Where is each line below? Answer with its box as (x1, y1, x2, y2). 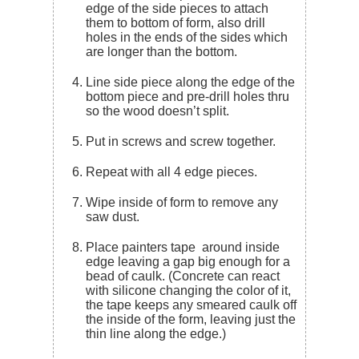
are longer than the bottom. (86, 44, 241, 58)
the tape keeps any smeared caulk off (86, 297, 297, 312)
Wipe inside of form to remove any (86, 195, 99, 209)
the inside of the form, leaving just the (86, 312, 296, 326)
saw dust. (86, 209, 143, 224)
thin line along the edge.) (86, 326, 230, 341)
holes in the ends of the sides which (86, 30, 288, 44)
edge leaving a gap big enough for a (86, 254, 291, 268)
